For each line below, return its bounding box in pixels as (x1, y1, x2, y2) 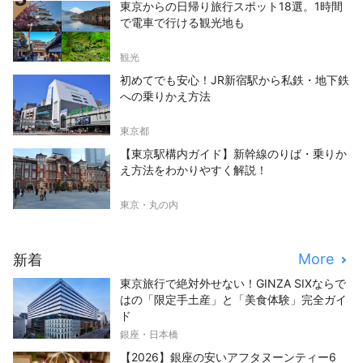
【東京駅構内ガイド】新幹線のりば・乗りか (120, 147, 347, 161)
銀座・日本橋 (120, 328, 178, 341)
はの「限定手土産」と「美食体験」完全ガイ (120, 293, 347, 307)
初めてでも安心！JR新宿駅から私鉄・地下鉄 (120, 73, 349, 88)
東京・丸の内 (120, 199, 178, 211)
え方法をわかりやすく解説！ (120, 163, 267, 177)
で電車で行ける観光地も (120, 15, 245, 30)
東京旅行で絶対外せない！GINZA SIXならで (120, 276, 346, 291)
